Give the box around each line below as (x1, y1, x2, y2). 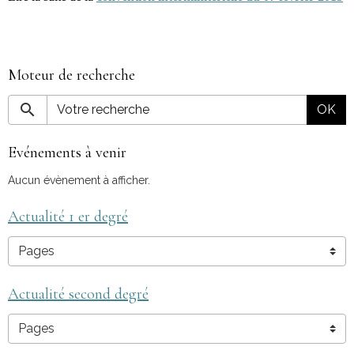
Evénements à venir (8, 143, 126, 162)
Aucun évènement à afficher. (8, 174, 150, 186)
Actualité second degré (8, 284, 149, 303)
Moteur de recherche (8, 66, 135, 85)
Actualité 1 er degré (8, 207, 128, 226)
